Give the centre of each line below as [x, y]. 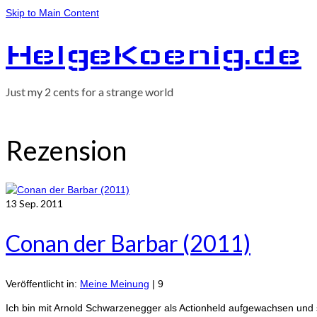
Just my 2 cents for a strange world [90, 92]
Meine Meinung [115, 284]
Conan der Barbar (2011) [128, 243]
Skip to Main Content [52, 13]
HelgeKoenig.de [154, 55]
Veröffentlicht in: [43, 284]
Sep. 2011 [40, 203]
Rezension [66, 150]
